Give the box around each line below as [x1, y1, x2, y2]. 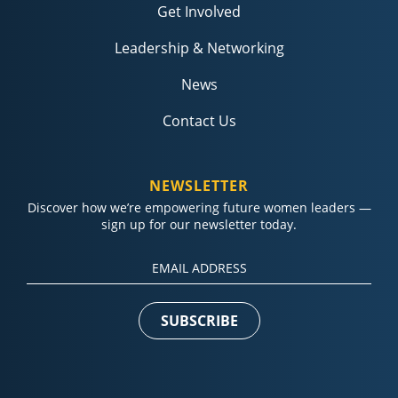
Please [206, 314, 251, 335]
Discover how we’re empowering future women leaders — [27, 199, 371, 217]
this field [200, 357, 257, 378]
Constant [197, 251, 259, 271]
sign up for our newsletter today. [101, 216, 297, 234]
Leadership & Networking [114, 38, 284, 59]
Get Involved [157, 2, 241, 22]
